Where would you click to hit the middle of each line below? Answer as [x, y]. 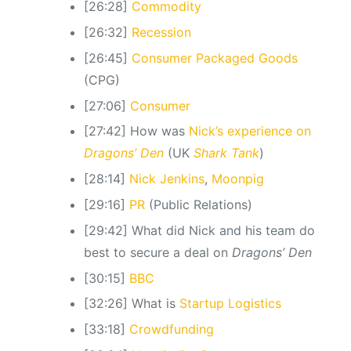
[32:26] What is [131, 304]
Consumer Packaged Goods [214, 58]
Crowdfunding [171, 329]
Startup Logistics [230, 304]
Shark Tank [226, 153]
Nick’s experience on [250, 131]
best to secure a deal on [157, 252]
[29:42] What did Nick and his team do [199, 230]
